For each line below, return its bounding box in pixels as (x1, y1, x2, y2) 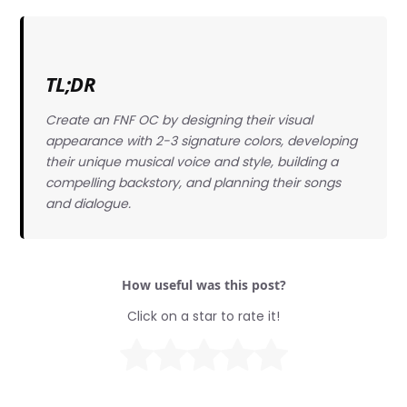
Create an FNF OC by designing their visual (45, 110, 313, 129)
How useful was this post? (121, 276, 286, 294)
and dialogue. (45, 194, 131, 213)
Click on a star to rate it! (127, 307, 280, 326)
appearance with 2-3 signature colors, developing (45, 131, 357, 150)
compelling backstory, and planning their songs (45, 173, 341, 192)
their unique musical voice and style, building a (45, 152, 338, 171)
